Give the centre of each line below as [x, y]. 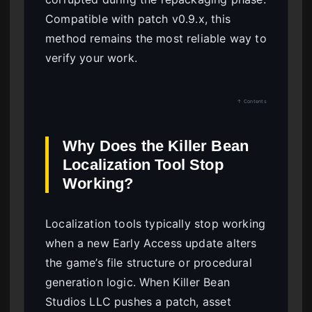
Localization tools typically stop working [156, 224]
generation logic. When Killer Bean [138, 282]
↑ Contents [252, 102]
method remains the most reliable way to [156, 39]
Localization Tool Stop [143, 165]
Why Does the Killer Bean [156, 146]
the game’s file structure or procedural [149, 263]
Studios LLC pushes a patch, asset [138, 302]
